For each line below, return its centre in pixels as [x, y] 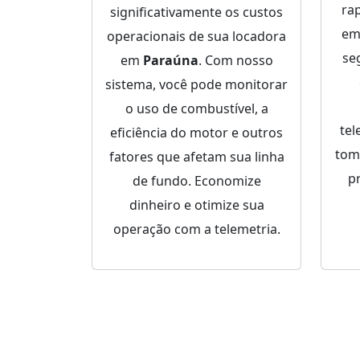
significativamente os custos [196, 12]
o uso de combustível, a [196, 109]
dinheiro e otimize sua [196, 205]
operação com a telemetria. [196, 229]
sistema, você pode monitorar [196, 85]
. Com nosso [235, 61]
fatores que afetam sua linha [196, 157]
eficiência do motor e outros [196, 133]
